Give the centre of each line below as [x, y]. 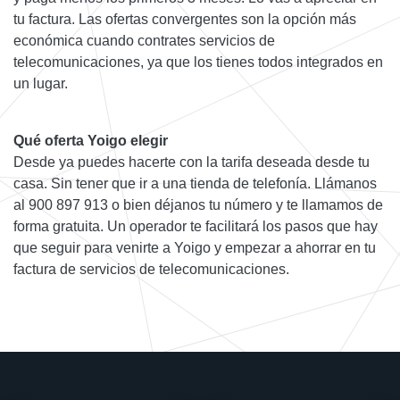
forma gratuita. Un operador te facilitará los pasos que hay [196, 227]
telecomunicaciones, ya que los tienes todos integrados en [198, 62]
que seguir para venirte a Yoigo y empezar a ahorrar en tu [195, 248]
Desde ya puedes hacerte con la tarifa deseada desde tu [192, 162]
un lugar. [41, 84]
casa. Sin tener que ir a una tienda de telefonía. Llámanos [195, 184]
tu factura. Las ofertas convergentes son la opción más [185, 20]
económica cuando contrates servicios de [144, 41]
